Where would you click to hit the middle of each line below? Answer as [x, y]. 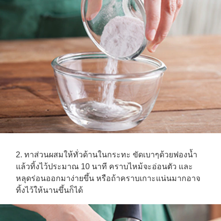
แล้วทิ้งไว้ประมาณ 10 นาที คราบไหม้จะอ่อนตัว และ [104, 166]
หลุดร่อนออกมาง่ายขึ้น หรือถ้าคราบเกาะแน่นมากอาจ [108, 178]
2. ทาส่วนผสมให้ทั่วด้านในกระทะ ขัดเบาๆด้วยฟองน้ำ [107, 154]
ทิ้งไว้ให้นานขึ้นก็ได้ [49, 190]
